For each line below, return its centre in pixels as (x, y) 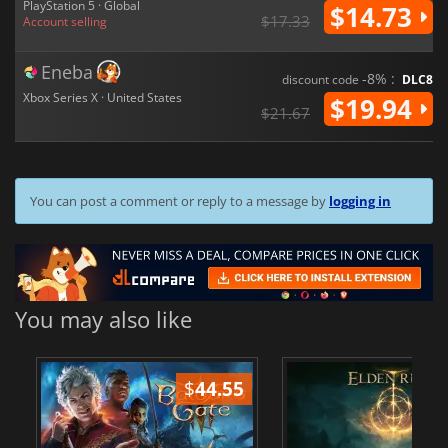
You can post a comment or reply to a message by (179, 200)
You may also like (103, 319)
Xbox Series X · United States (102, 97)
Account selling (65, 21)
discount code (322, 79)
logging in (360, 200)
